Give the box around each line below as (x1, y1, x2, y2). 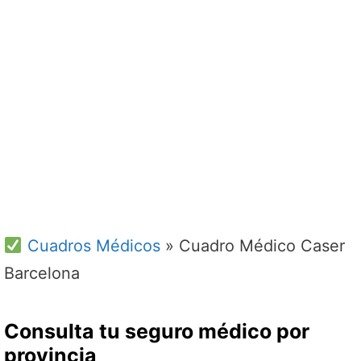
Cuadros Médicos (22, 236, 160, 255)
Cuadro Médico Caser (178, 236, 345, 255)
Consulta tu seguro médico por (4, 319, 309, 343)
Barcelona (4, 263, 80, 283)
